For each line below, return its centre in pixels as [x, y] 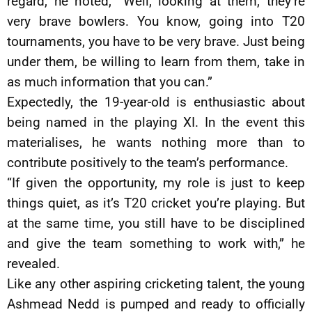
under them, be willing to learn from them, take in [156, 62]
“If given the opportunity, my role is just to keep [156, 183]
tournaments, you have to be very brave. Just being [156, 41]
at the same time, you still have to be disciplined [156, 223]
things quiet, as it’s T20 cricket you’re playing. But [156, 203]
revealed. [33, 264]
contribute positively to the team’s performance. [148, 163]
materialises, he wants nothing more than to [156, 142]
